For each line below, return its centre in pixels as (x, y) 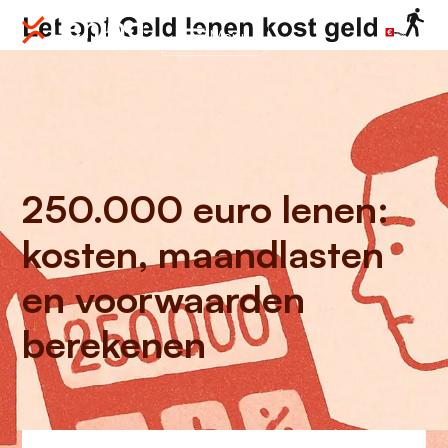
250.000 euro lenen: (205, 208)
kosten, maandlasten (203, 253)
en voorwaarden (163, 298)
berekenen (114, 343)
